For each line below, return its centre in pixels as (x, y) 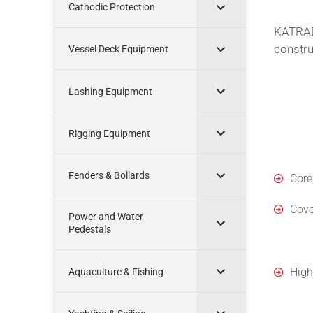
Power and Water (106, 217)
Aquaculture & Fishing (116, 271)
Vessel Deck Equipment (118, 49)
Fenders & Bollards (109, 176)
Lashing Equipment (110, 91)
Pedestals (90, 230)
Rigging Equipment (109, 134)
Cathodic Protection (112, 7)
